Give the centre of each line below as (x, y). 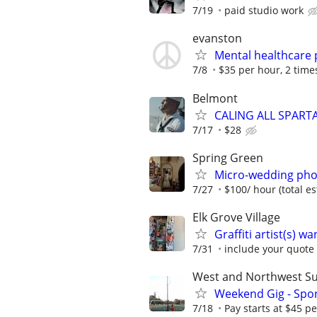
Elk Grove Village (236, 217)
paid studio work (264, 11)
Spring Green (228, 157)
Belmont (215, 98)
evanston (217, 39)
